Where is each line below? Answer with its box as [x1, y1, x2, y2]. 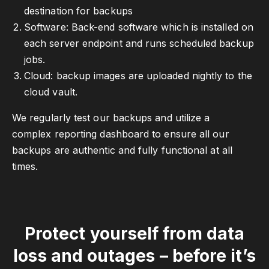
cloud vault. [24, 85, 77, 98]
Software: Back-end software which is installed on [24, 20, 253, 33]
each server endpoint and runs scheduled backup [24, 37, 254, 49]
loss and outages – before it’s [13, 245, 256, 266]
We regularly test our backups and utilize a [12, 111, 210, 124]
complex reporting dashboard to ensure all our [12, 127, 229, 140]
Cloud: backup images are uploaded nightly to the [24, 69, 252, 82]
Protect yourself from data [24, 223, 245, 244]
